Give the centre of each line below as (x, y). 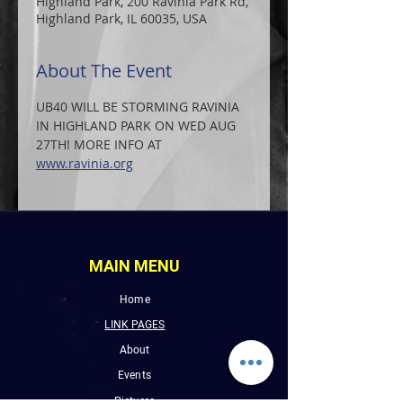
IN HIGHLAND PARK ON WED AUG (138, 125)
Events (134, 375)
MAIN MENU (134, 266)
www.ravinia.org (85, 163)
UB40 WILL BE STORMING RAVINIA (139, 107)
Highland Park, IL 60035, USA (121, 18)
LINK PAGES (135, 325)
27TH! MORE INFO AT (101, 144)
